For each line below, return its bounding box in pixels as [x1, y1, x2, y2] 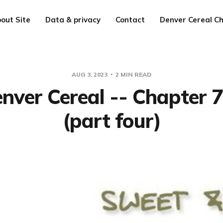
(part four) [62, 108, 161, 133]
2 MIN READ [114, 71, 151, 78]
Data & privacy [45, 15, 101, 24]
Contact [115, 15, 145, 24]
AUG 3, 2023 [72, 71, 109, 78]
